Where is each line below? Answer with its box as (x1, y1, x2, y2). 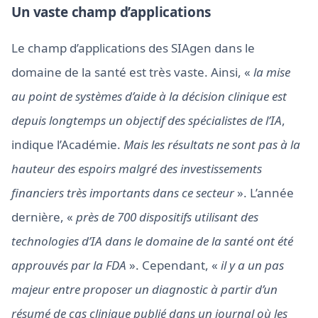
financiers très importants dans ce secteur (11, 185, 234, 201)
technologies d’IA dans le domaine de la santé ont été (11, 233, 293, 249)
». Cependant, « (126, 257, 221, 273)
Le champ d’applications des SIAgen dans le (11, 40, 255, 56)
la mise (253, 64, 290, 80)
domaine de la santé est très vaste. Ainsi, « (11, 64, 253, 80)
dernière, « (11, 209, 76, 225)
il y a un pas (221, 257, 284, 273)
